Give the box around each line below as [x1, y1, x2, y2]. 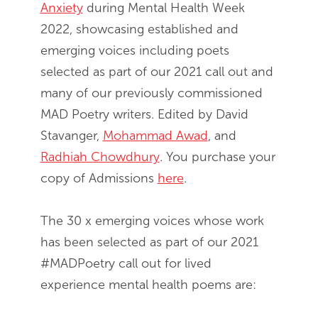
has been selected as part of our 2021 [40, 234, 258, 249]
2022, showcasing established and [40, 21, 238, 36]
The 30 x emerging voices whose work [40, 213, 264, 228]
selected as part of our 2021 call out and [40, 64, 273, 79]
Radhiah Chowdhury [40, 149, 160, 164]
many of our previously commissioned [40, 85, 263, 100]
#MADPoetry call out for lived [40, 256, 212, 270]
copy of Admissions [40, 170, 158, 185]
